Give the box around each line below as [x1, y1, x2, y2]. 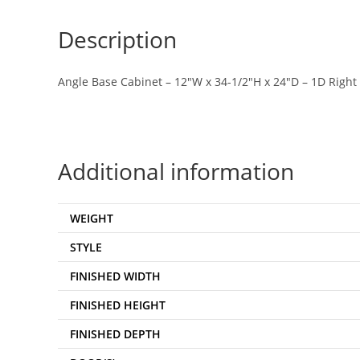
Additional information [58, 156, 294, 187]
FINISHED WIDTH [70, 268, 161, 284]
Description [58, 24, 177, 55]
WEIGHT [70, 211, 113, 227]
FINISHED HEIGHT [70, 297, 166, 313]
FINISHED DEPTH [70, 326, 161, 342]
